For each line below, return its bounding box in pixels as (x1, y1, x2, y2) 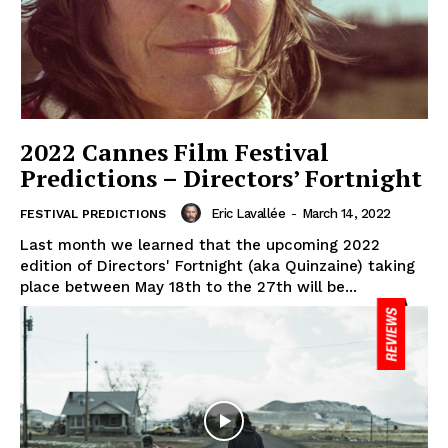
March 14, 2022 (301, 205, 391, 221)
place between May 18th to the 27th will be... (20, 278, 357, 297)
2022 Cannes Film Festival (20, 136, 329, 169)
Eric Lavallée (210, 205, 285, 221)
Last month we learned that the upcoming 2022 (20, 236, 380, 255)
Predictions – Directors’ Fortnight (20, 162, 422, 195)
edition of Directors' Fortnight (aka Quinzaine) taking (20, 257, 415, 276)
